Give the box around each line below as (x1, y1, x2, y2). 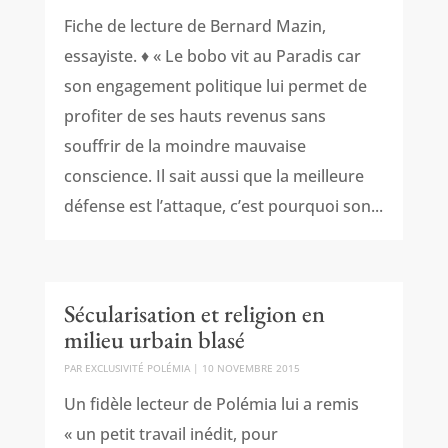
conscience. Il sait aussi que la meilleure (63, 165, 364, 188)
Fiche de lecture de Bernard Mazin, (63, 15, 326, 38)
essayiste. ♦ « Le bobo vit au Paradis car (63, 45, 361, 68)
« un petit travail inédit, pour (63, 422, 278, 445)
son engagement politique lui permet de (63, 75, 367, 98)
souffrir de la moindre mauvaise (63, 135, 306, 158)
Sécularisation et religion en (63, 297, 325, 329)
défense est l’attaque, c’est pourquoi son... (63, 195, 383, 218)
